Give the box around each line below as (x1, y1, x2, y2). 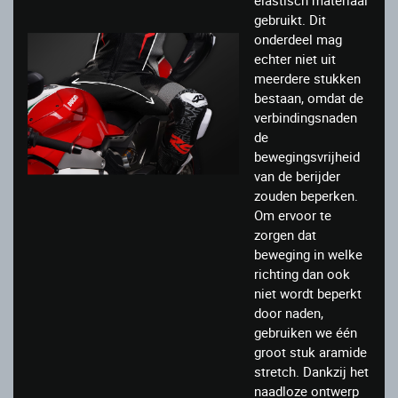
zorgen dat (254, 226, 316, 244)
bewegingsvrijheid (254, 147, 360, 166)
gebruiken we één (254, 323, 357, 342)
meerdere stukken (254, 69, 361, 88)
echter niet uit (254, 50, 336, 68)
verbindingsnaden (254, 108, 357, 127)
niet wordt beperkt (254, 284, 362, 303)
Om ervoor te (254, 206, 331, 225)
